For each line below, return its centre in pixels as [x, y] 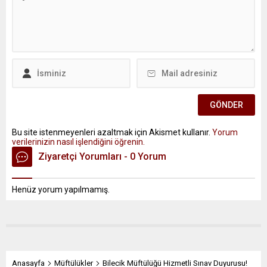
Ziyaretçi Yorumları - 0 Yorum [102, 157]
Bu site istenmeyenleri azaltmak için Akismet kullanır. [112, 133]
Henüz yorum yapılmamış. [61, 190]
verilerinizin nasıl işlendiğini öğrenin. [78, 142]
